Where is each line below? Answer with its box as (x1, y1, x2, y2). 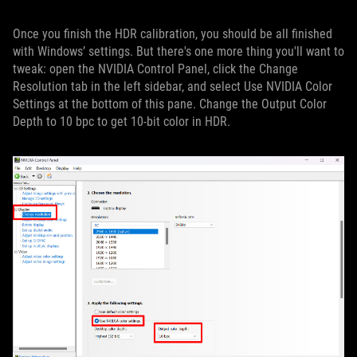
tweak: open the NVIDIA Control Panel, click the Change (13, 61, 298, 77)
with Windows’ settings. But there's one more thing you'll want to (13, 44, 344, 60)
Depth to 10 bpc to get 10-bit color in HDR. (13, 114, 230, 130)
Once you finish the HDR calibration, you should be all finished (13, 26, 332, 42)
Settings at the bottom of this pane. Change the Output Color (13, 96, 327, 112)
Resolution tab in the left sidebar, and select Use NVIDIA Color (13, 79, 332, 95)
